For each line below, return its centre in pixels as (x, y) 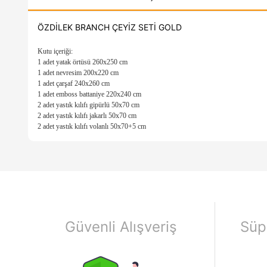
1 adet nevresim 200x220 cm (78, 72)
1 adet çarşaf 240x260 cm (74, 83)
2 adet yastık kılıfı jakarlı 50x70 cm (87, 115)
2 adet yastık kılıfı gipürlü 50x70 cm (89, 105)
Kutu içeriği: (55, 51)
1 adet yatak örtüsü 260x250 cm (83, 62)
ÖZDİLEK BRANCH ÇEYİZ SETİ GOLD (110, 27)
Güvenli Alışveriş (121, 227)
